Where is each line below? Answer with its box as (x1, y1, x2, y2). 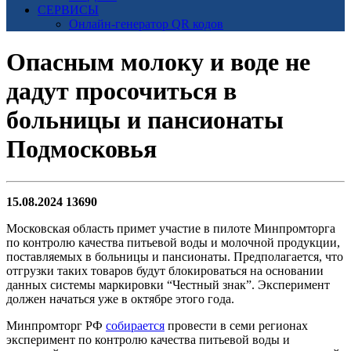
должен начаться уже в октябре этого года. (6, 291, 234, 306)
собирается (106, 318, 165, 332)
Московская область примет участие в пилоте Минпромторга (6, 221, 335, 235)
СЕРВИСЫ (38, 3, 99, 16)
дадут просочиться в (6, 77, 237, 106)
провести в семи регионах (165, 318, 308, 332)
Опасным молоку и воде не (6, 48, 310, 77)
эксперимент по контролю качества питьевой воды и (6, 332, 290, 346)
